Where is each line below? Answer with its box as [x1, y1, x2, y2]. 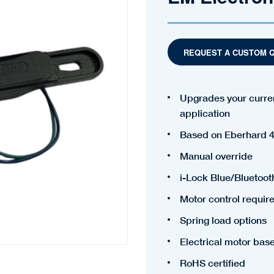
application [180, 106, 230, 119]
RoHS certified [180, 256, 245, 268]
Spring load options [180, 213, 267, 226]
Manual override [180, 149, 253, 161]
